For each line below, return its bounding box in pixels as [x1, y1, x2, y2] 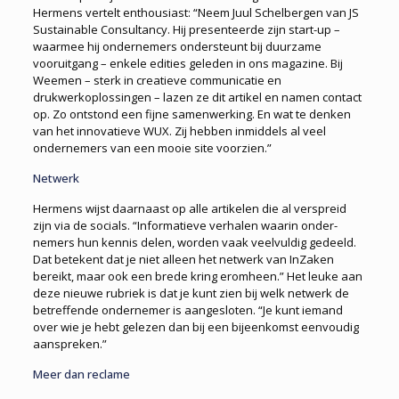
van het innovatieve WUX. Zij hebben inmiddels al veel [32, 123, 326, 140]
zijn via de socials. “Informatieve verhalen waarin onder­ [32, 217, 338, 234]
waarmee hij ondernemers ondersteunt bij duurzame [32, 38, 322, 55]
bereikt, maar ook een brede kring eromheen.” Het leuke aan [32, 268, 362, 285]
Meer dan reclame [32, 366, 130, 383]
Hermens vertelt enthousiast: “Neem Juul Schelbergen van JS [32, 4, 359, 21]
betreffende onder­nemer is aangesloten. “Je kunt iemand [32, 302, 343, 319]
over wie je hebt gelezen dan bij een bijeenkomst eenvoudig [32, 319, 359, 336]
